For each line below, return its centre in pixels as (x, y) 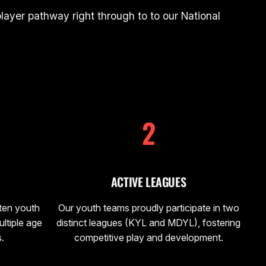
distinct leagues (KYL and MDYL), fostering (148, 222)
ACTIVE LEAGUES (148, 181)
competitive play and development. (148, 237)
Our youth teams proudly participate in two (148, 208)
